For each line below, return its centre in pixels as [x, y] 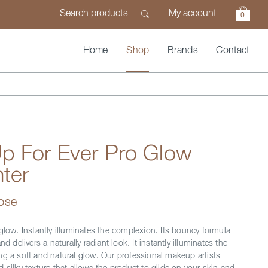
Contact [233, 51]
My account [192, 14]
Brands [182, 51]
